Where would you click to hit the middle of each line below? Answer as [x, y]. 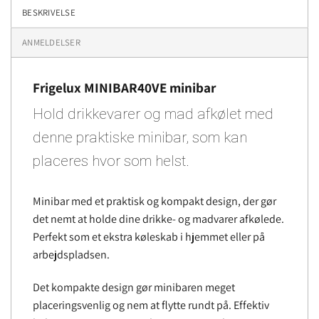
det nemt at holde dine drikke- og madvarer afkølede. [158, 219]
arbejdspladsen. [71, 255]
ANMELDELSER [51, 42]
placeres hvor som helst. [111, 161]
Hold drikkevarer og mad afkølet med [153, 114]
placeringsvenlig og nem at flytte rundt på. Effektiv [151, 305]
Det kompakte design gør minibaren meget [134, 288]
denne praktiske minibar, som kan [140, 138]
